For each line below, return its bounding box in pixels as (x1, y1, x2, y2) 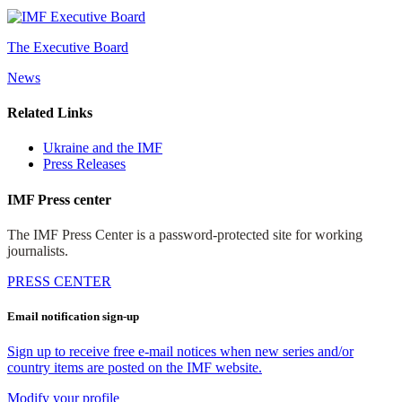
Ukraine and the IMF (43, 140, 162, 156)
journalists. (7, 242, 68, 258)
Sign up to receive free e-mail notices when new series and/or (7, 344, 354, 360)
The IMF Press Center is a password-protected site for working (7, 226, 363, 242)
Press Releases (43, 156, 126, 172)
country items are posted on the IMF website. (7, 360, 262, 376)
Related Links (7, 105, 92, 121)
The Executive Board (7, 39, 128, 55)
